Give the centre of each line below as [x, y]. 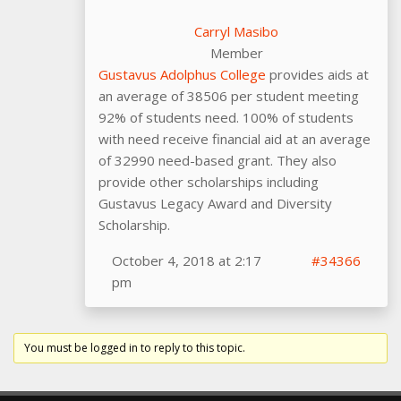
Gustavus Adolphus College [182, 74]
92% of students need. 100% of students [226, 117]
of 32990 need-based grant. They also [218, 160]
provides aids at [317, 74]
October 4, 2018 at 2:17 [187, 260]
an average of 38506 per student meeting [229, 95]
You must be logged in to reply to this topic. [135, 347]
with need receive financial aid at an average [235, 138]
